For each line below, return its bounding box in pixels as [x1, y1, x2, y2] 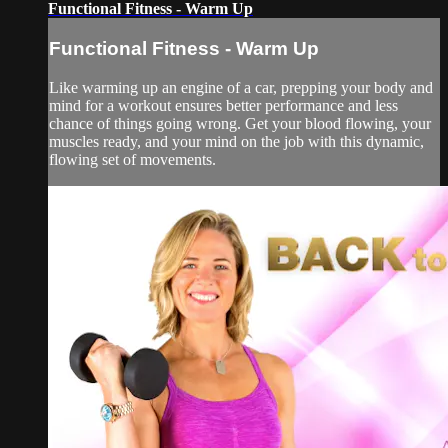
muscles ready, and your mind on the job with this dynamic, [49, 132, 424, 150]
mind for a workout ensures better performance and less [49, 96, 398, 114]
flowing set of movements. [49, 150, 216, 168]
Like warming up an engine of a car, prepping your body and [49, 78, 433, 96]
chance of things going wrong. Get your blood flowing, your [49, 114, 431, 132]
